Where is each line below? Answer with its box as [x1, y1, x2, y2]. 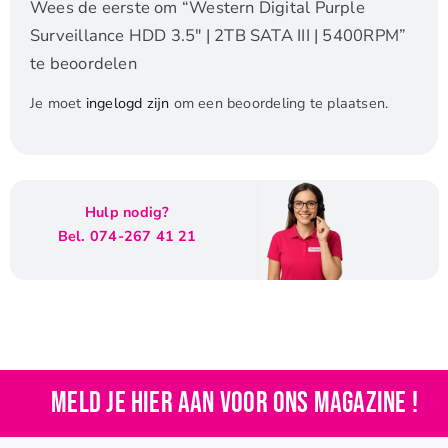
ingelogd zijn [85, 93, 170, 114]
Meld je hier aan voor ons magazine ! [51, 386, 418, 422]
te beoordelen [30, 52, 137, 76]
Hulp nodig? [85, 202, 170, 223]
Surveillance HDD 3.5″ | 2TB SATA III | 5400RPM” [30, 24, 407, 48]
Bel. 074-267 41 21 [57, 226, 197, 247]
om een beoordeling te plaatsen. [169, 93, 389, 114]
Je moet [30, 93, 86, 114]
